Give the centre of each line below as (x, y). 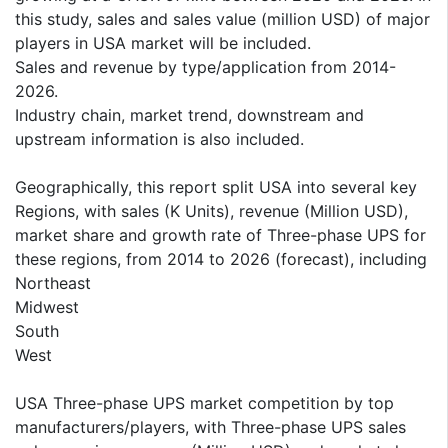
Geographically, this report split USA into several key (216, 187)
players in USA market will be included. (163, 43)
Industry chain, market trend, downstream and (189, 115)
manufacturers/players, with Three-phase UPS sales (210, 427)
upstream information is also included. (159, 139)
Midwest (47, 307)
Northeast (53, 283)
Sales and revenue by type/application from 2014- (205, 67)
